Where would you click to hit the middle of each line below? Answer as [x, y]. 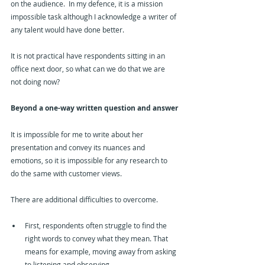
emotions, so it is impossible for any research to [90, 161]
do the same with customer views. [66, 174]
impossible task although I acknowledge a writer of [94, 17]
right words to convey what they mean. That [97, 239]
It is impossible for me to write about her [78, 135]
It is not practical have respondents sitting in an [89, 56]
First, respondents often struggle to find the [97, 226]
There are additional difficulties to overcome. [84, 200]
